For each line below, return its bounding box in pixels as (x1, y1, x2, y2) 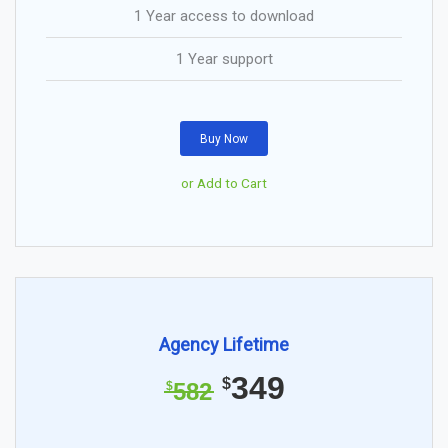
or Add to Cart (181, 175, 267, 192)
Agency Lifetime (159, 334, 289, 356)
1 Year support (175, 49, 273, 68)
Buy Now (200, 131, 248, 146)
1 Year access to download (134, 6, 314, 25)
